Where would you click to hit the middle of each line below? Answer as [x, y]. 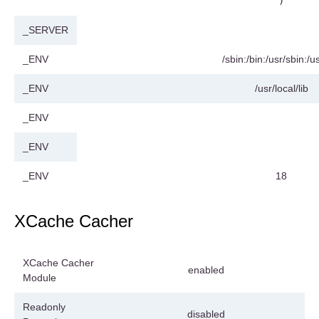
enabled [206, 270]
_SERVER [46, 30]
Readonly [44, 307]
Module [40, 278]
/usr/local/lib [281, 89]
